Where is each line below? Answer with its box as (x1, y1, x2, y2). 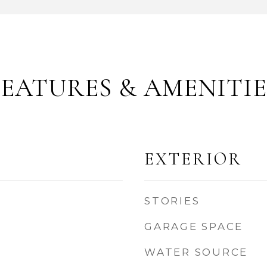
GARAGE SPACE (144, 221, 243, 232)
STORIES (144, 195, 200, 207)
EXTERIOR (144, 148, 242, 169)
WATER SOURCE (144, 246, 248, 258)
